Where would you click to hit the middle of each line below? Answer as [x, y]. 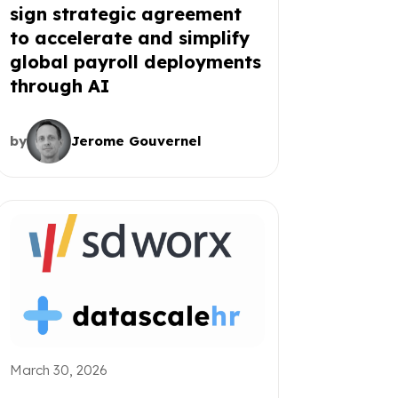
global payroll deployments [135, 61]
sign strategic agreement [125, 13]
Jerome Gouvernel [136, 140]
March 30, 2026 [58, 370]
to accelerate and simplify [129, 37]
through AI [59, 85]
